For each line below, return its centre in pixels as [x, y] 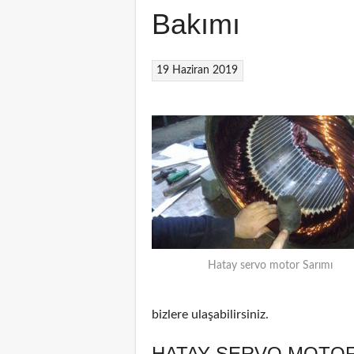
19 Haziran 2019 [198, 70]
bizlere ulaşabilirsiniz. [210, 314]
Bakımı [196, 24]
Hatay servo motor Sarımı [270, 265]
